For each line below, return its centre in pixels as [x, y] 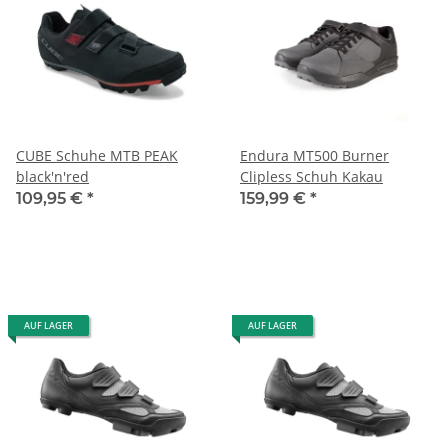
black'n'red [52, 176]
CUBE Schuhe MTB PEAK [97, 155]
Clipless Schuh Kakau [311, 176]
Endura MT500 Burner [314, 155]
